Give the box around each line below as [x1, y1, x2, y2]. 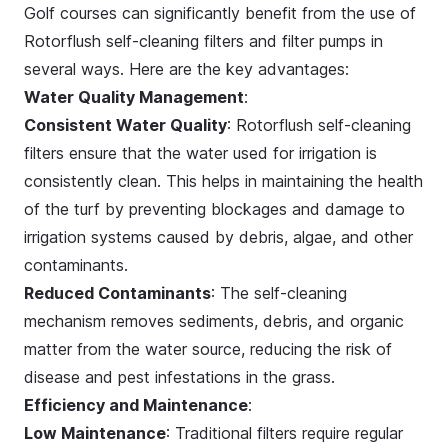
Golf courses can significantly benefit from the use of [24, 3, 416, 23]
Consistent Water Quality [24, 115, 227, 135]
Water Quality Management [24, 87, 244, 107]
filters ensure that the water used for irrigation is [24, 143, 377, 163]
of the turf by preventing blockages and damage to [24, 199, 405, 219]
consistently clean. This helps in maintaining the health [24, 171, 423, 191]
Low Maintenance [24, 423, 166, 443]
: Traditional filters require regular [166, 423, 403, 443]
